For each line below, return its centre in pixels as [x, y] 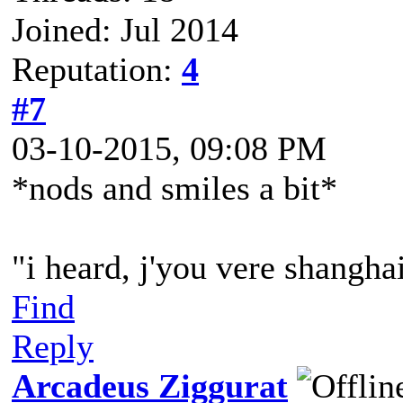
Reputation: [97, 69]
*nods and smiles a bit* [175, 188]
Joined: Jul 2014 [125, 30]
